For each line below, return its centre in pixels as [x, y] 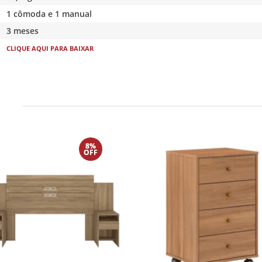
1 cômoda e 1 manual [49, 13]
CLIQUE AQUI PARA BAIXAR [50, 48]
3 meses [23, 30]
